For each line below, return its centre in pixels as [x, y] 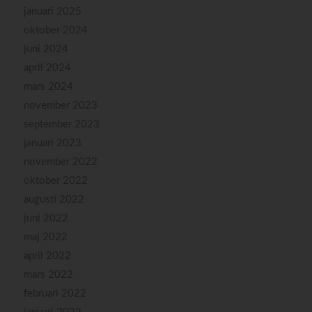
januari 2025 [52, 11]
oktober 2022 [55, 180]
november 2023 [60, 105]
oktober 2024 [55, 30]
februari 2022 [55, 293]
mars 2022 [48, 274]
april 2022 [47, 256]
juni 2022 [46, 218]
